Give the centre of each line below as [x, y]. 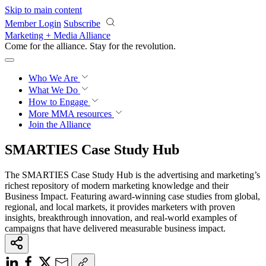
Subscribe [82, 23]
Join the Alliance [60, 124]
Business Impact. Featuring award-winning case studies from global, [132, 196]
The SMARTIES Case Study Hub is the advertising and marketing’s [132, 175]
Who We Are [54, 78]
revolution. [156, 46]
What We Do [54, 90]
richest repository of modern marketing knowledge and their [117, 185]
